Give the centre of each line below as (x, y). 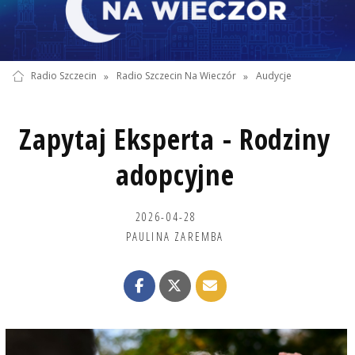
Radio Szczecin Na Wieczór (176, 76)
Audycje (274, 76)
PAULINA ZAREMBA (175, 236)
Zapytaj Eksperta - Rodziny (175, 139)
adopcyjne (175, 174)
